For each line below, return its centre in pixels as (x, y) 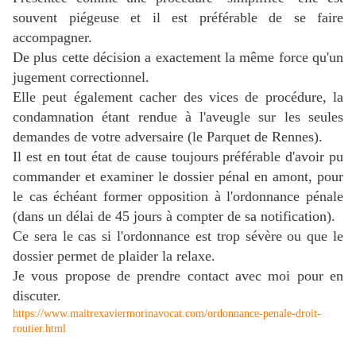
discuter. (37, 296)
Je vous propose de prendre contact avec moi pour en (178, 276)
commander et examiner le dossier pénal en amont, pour (178, 177)
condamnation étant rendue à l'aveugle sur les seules (178, 117)
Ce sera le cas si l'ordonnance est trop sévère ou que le (178, 236)
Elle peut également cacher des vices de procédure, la (178, 97)
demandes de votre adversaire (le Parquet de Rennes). (168, 137)
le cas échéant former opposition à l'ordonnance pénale (178, 197)
